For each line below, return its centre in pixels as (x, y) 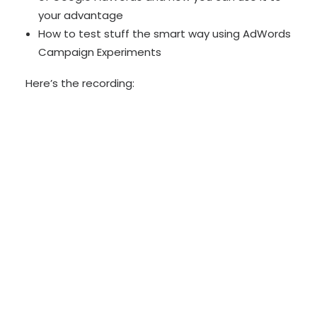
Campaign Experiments (100, 52)
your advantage (81, 15)
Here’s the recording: (80, 83)
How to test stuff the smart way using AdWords (165, 34)
